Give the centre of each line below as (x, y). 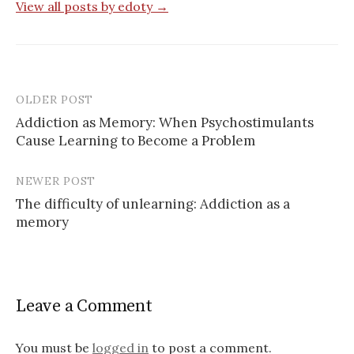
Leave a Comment (84, 307)
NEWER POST (56, 181)
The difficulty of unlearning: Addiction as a (153, 204)
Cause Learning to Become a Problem (136, 141)
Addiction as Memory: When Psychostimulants (165, 123)
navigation (63, 134)
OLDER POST (55, 100)
